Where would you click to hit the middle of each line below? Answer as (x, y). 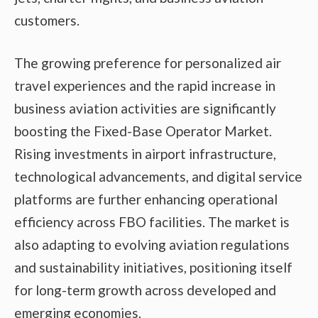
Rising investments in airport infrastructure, (145, 154)
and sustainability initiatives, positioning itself (153, 268)
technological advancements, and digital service (158, 177)
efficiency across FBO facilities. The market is (152, 222)
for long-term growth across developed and (145, 290)
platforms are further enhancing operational (146, 199)
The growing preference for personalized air (148, 63)
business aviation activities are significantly (145, 109)
